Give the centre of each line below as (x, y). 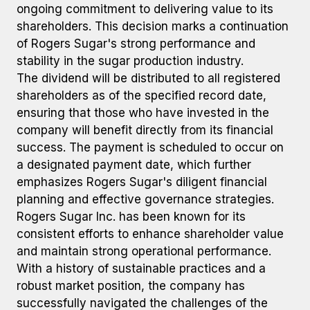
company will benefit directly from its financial (145, 130)
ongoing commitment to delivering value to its (145, 9)
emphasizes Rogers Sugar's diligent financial (142, 182)
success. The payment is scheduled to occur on (150, 147)
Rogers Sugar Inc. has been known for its (131, 217)
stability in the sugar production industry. (130, 61)
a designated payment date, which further (134, 165)
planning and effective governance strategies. (145, 199)
